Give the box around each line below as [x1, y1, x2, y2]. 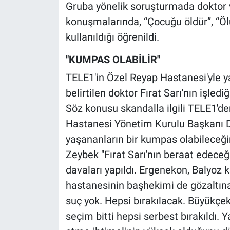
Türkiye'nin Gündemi [27, 182, 112, 192]
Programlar [27, 51, 74, 61]
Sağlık [27, 77, 54, 87]
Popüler [27, 25, 61, 35]
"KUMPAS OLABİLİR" [65, 53, 160, 66]
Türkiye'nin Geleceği [27, 156, 111, 166]
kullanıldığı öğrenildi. [65, 30, 159, 43]
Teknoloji [27, 129, 67, 140]
